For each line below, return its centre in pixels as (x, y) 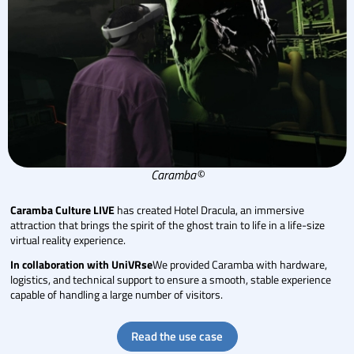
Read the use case (177, 336)
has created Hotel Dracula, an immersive (210, 210)
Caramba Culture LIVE (63, 210)
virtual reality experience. (68, 240)
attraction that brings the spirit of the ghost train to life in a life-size (168, 225)
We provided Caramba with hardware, (240, 264)
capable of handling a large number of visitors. (117, 294)
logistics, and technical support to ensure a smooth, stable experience (171, 279)
